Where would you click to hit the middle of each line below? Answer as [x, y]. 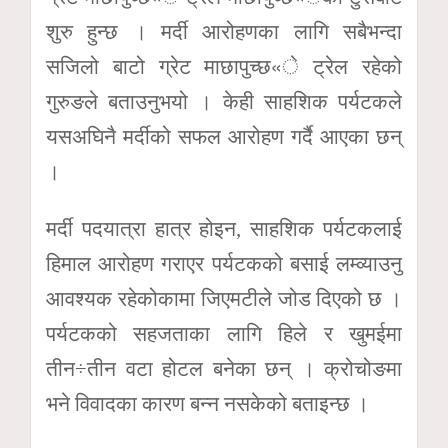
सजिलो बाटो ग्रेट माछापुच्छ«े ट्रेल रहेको [224, 66]
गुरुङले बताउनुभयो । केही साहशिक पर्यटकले [224, 101]
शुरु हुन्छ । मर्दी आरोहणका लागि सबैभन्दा [224, 31]
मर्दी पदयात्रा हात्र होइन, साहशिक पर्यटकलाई [224, 228]
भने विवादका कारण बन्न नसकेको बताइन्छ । [207, 403]
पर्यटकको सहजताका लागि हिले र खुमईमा [224, 333]
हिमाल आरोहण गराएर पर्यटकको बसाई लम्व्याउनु [224, 263]
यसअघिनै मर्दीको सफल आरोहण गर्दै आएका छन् [224, 136]
